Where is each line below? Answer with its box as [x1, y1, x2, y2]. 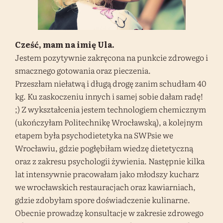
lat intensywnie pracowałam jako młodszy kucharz [15, 167, 199, 180]
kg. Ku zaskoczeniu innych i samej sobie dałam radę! [15, 90, 203, 102]
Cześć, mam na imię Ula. [15, 38, 114, 50]
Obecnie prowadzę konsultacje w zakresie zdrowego [15, 206, 204, 219]
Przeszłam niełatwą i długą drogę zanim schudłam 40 [15, 77, 206, 89]
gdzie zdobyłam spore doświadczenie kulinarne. [15, 193, 190, 206]
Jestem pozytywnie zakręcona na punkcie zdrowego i [15, 51, 208, 63]
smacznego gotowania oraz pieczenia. [15, 64, 151, 76]
